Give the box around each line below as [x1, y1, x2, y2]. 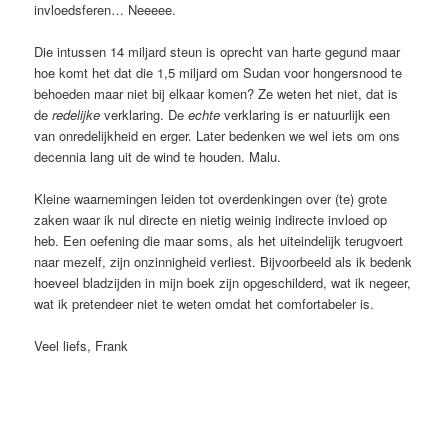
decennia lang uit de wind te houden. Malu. [34, 146, 282, 166]
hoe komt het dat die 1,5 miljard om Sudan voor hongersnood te [34, 62, 403, 82]
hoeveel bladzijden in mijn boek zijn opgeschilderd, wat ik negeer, [34, 272, 412, 292]
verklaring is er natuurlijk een [220, 104, 391, 124]
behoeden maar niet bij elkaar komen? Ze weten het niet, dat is [34, 83, 399, 103]
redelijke [52, 104, 101, 124]
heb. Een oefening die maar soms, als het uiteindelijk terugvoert [34, 230, 404, 250]
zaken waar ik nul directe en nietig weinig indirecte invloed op [34, 209, 388, 229]
